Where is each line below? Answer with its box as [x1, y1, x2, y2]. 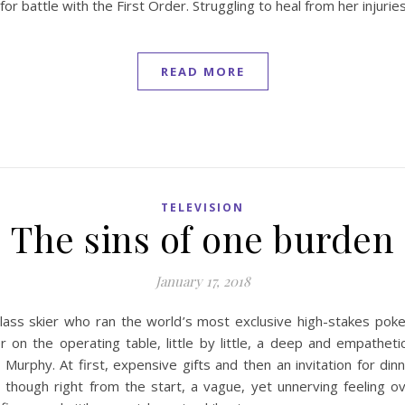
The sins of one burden [11, 214, 394, 262]
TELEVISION [161, 200, 244, 215]
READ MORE [160, 63, 245, 80]
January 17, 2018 [155, 272, 250, 290]
